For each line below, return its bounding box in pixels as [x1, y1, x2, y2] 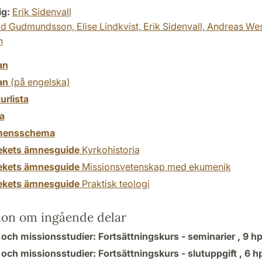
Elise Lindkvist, [76, 20, 143, 32]
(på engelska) [8, 76, 70, 88]
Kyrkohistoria [79, 144, 140, 156]
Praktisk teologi [79, 178, 150, 189]
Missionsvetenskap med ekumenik [79, 161, 231, 173]
